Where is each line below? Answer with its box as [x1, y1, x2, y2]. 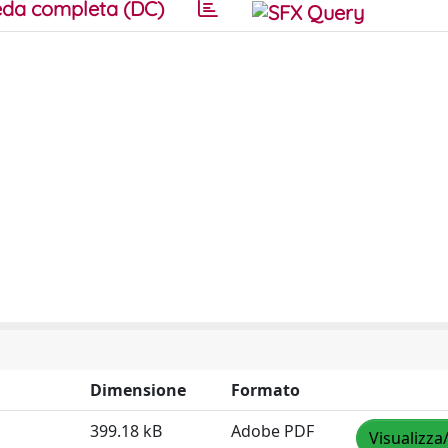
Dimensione [90, 379, 186, 401]
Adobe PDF [231, 420, 314, 442]
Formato [231, 379, 300, 401]
